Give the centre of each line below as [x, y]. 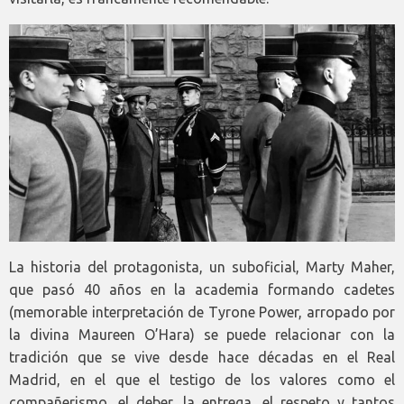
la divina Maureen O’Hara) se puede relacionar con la [202, 334]
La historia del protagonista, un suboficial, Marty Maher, [202, 266]
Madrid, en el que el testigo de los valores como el [202, 379]
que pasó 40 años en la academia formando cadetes [202, 289]
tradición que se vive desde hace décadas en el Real [202, 357]
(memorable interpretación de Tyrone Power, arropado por [202, 312]
